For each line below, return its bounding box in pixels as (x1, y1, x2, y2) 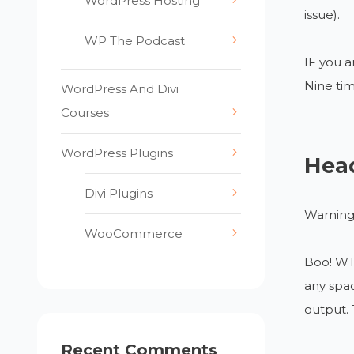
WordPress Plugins (61, 145, 174, 160)
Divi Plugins (85, 186, 153, 201)
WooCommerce (85, 226, 183, 241)
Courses (61, 105, 110, 120)
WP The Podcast (85, 33, 186, 48)
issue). (303, 6, 340, 22)
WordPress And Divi (61, 81, 179, 96)
